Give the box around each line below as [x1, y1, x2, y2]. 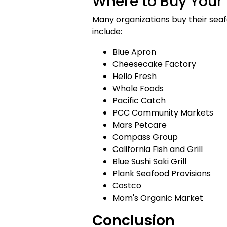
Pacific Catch [112, 95, 166, 106]
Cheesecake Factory [112, 58, 196, 70]
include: [92, 26, 122, 37]
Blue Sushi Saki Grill [112, 156, 186, 167]
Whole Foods [112, 83, 164, 94]
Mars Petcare [112, 119, 167, 131]
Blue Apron [112, 46, 156, 58]
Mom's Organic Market [112, 192, 203, 204]
